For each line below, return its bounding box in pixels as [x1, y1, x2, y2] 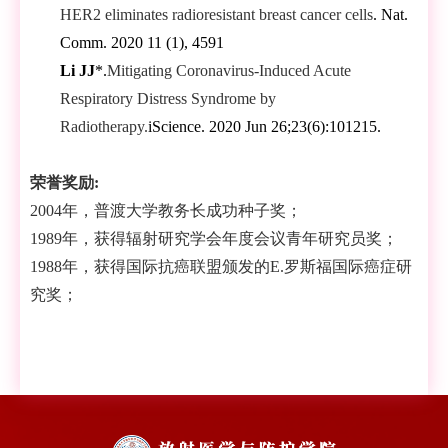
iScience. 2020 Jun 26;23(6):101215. [148, 118, 381, 136]
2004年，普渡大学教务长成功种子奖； [30, 202, 302, 220]
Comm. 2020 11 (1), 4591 [60, 34, 224, 52]
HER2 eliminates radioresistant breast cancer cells [60, 6, 373, 24]
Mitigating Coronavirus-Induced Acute [107, 62, 351, 80]
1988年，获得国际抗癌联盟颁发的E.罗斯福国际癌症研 [30, 258, 412, 276]
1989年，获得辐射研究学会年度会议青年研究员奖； [30, 230, 398, 248]
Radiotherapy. [60, 118, 148, 136]
